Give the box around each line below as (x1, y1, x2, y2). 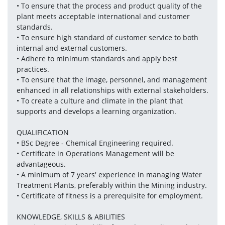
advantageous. (16, 159, 66, 169)
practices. (16, 64, 49, 74)
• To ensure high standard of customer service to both (16, 32, 198, 42)
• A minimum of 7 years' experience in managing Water (16, 169, 202, 179)
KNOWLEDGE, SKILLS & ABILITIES (16, 211, 125, 221)
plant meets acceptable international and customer (16, 11, 190, 21)
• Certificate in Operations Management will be (16, 148, 174, 158)
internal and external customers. (16, 43, 127, 53)
